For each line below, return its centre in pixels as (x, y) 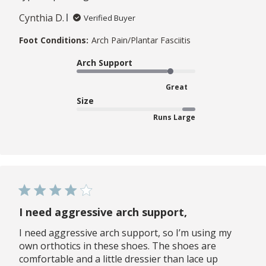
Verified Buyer (110, 18)
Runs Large (174, 117)
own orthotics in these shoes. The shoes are (118, 246)
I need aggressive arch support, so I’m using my (125, 232)
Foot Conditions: (54, 40)
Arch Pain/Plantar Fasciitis (141, 40)
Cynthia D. (42, 18)
